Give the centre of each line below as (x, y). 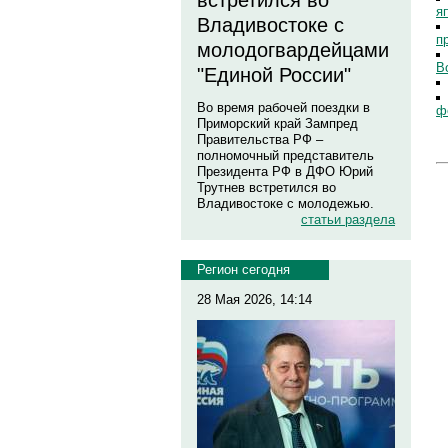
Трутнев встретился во (266, 187)
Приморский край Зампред (277, 123)
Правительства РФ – (260, 139)
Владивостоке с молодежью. (285, 203)
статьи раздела (348, 219)
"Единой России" (274, 75)
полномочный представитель (285, 155)
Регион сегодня (243, 269)
